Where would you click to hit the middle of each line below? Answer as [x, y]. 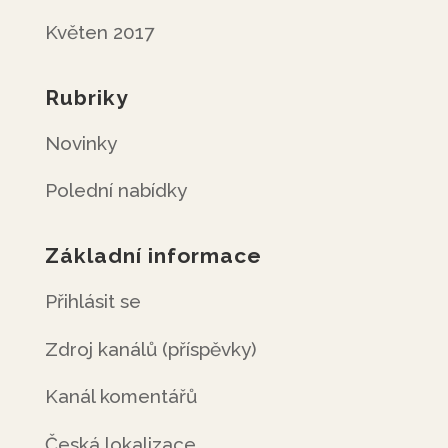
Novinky [80, 142]
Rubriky [86, 97]
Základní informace [153, 255]
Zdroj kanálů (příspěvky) [150, 348]
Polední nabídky [115, 190]
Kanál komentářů [120, 396]
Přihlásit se [92, 301]
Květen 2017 [99, 31]
